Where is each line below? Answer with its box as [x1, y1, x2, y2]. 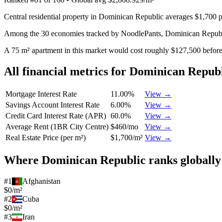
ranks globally [146, 153, 221, 166]
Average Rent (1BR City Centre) [5, 122, 109, 131]
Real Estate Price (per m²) [5, 133, 86, 142]
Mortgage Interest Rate [5, 89, 77, 98]
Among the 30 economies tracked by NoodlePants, [4, 29, 165, 38]
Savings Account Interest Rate [5, 100, 100, 109]
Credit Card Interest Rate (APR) [5, 111, 106, 120]
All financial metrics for [4, 64, 129, 78]
